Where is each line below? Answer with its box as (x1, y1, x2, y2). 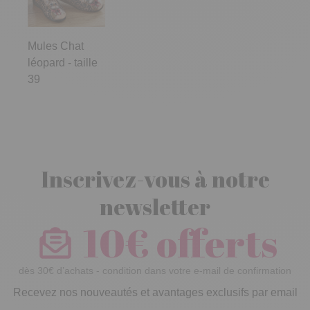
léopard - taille (28, 43, 98, 55)
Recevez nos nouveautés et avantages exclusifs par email (12, 273, 298, 285)
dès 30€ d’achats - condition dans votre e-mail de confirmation (19, 251, 291, 263)
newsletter (100, 178, 210, 208)
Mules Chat (28, 26, 84, 39)
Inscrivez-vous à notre (40, 150, 270, 181)
